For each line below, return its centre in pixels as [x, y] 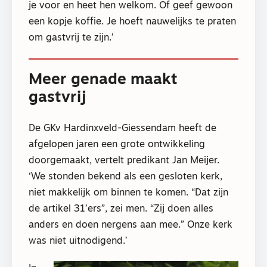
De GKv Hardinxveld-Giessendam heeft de [122, 128]
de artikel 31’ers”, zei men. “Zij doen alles [121, 209]
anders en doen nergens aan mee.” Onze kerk [131, 225]
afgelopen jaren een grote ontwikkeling [117, 145]
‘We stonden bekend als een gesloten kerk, [125, 177]
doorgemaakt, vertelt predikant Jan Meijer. [124, 161]
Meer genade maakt [103, 80]
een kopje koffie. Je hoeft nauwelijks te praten [132, 22]
